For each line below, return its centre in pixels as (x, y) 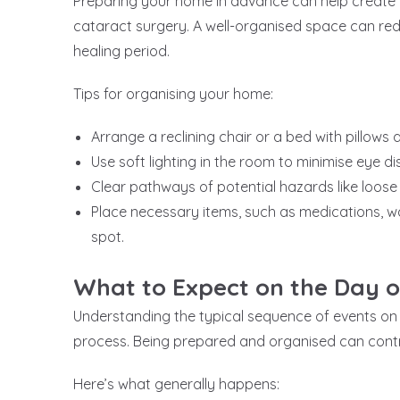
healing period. (121, 51)
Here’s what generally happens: (176, 384)
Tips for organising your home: (173, 94)
